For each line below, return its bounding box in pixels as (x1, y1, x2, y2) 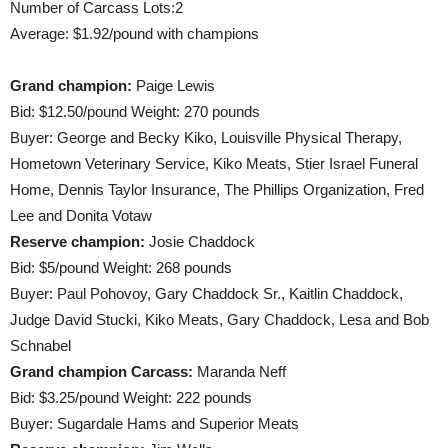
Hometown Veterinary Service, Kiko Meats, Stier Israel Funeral (10, 155, 418, 172)
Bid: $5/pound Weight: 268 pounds (10, 259, 232, 276)
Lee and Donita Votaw (10, 207, 152, 224)
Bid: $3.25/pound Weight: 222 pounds (10, 389, 252, 406)
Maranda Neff (193, 363, 286, 380)
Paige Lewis (132, 77, 215, 94)
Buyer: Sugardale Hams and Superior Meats (10, 415, 299, 432)
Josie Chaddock (145, 233, 255, 250)
